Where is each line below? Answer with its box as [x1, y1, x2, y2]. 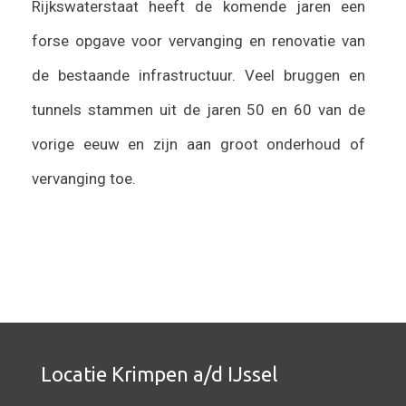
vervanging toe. [32, 169, 136, 188]
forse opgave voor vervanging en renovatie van [32, 31, 365, 50]
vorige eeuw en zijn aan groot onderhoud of [32, 134, 365, 153]
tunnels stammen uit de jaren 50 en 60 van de [32, 100, 365, 119]
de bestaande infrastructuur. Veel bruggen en [32, 65, 365, 84]
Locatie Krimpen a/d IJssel [41, 362, 277, 385]
